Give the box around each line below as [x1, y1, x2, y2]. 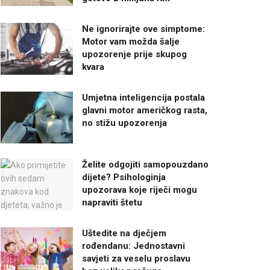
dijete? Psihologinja [82, 171, 166, 183]
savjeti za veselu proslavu [82, 253, 190, 264]
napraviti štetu [82, 196, 142, 208]
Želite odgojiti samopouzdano [82, 159, 209, 170]
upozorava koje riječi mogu [82, 184, 197, 195]
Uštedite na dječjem [82, 227, 166, 239]
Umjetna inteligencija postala [82, 92, 205, 104]
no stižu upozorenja [82, 118, 167, 129]
